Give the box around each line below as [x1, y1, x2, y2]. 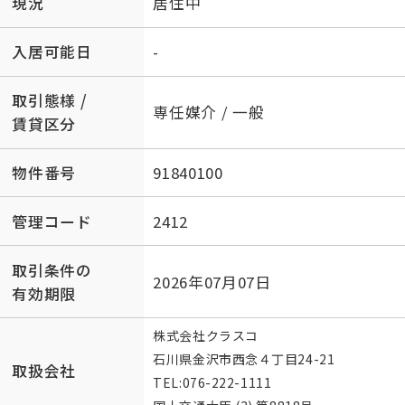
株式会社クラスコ [153, 326, 259, 345]
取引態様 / [12, 89, 88, 112]
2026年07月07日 [153, 270, 271, 293]
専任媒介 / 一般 [153, 101, 265, 124]
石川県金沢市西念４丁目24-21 [153, 350, 338, 369]
